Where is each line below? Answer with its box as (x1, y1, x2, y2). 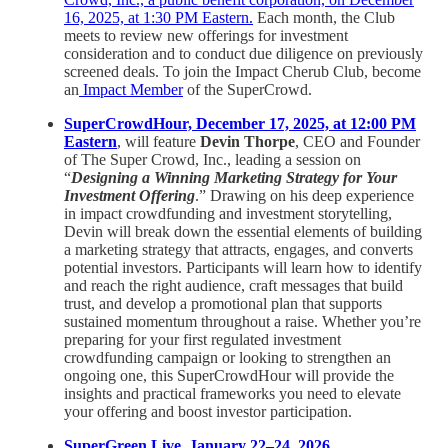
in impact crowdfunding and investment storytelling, (64, 205, 392, 223)
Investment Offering (64, 187, 195, 205)
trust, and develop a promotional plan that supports (64, 295, 382, 313)
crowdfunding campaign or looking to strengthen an (64, 349, 391, 367)
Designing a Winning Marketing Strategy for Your (71, 169, 397, 187)
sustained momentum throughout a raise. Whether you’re (64, 313, 421, 331)
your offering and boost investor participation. (64, 403, 352, 421)
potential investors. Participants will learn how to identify (64, 259, 422, 277)
